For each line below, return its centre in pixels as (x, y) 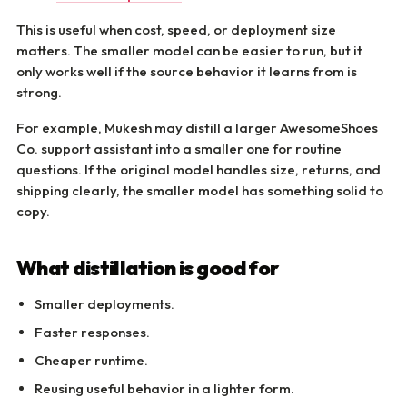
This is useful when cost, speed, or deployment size (176, 30)
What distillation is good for (148, 268)
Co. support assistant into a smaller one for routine (179, 149)
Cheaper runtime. (91, 360)
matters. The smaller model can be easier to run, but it (189, 50)
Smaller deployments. (104, 304)
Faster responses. (92, 332)
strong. (39, 92)
